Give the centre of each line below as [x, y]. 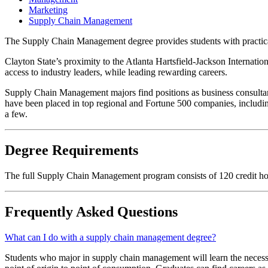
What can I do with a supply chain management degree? [110, 237]
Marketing [48, 10]
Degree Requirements [71, 150]
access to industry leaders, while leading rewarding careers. [116, 72]
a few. [16, 114]
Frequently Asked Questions [91, 211]
